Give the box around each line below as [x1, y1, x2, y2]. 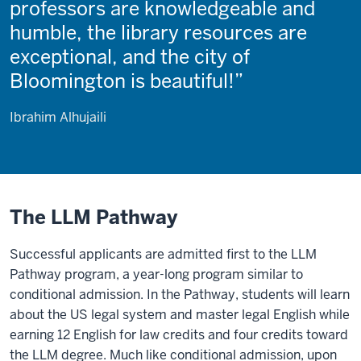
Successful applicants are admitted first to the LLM [10, 246, 317, 263]
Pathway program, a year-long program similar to [10, 266, 303, 283]
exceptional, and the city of [10, 44, 250, 69]
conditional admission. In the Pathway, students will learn [10, 286, 350, 303]
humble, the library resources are [10, 20, 307, 45]
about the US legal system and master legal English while [10, 306, 350, 323]
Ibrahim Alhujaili [10, 109, 106, 126]
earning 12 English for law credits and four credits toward [10, 326, 348, 343]
